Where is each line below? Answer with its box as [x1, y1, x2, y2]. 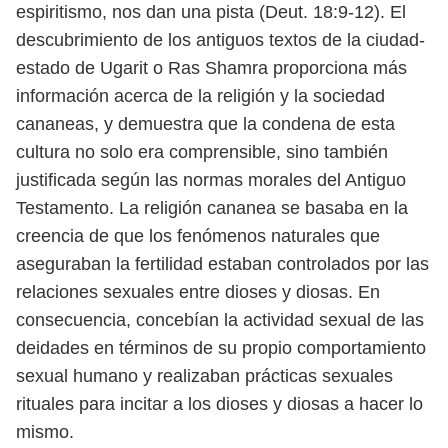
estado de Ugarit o [16, 58, 168, 78]
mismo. [16, 422, 74, 442]
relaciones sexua [16, 282, 151, 302]
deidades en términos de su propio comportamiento [16, 338, 426, 358]
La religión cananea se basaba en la [119, 198, 408, 218]
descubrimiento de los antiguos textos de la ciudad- [16, 30, 425, 50]
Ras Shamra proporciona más [168, 58, 407, 78]
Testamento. [16, 198, 119, 218]
